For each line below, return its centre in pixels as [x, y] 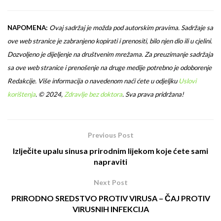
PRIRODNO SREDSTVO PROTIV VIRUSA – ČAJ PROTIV [110, 198]
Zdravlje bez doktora [93, 94]
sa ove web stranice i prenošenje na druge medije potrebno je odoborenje [110, 68]
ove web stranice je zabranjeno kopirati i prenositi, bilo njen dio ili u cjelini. [110, 41]
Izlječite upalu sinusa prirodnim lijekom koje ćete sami [110, 151]
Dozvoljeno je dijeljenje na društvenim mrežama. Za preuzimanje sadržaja [110, 55]
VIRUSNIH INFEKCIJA [110, 209]
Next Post [110, 183]
